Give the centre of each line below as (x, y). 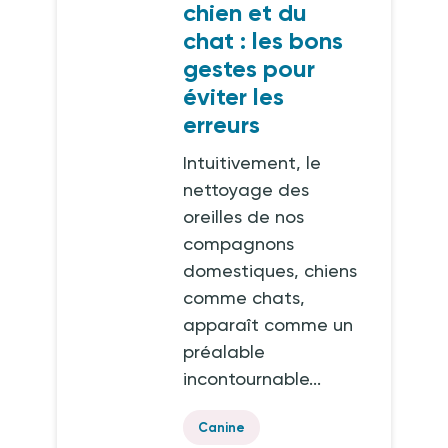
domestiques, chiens (270, 270)
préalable (224, 351)
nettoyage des (246, 189)
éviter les (234, 96)
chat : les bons (263, 40)
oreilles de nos (244, 216)
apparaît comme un (268, 324)
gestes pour (249, 68)
